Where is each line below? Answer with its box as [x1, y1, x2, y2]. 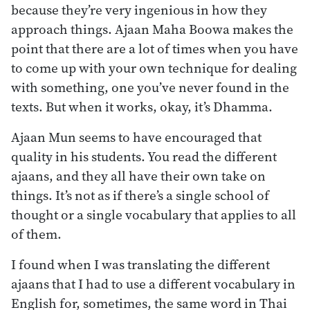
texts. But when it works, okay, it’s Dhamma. [11, 97, 273, 116]
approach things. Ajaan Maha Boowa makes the [11, 19, 293, 38]
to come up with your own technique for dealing [11, 58, 297, 77]
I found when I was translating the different [11, 255, 270, 273]
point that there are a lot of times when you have [11, 39, 298, 57]
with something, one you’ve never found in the [11, 77, 289, 96]
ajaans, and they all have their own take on [11, 166, 266, 185]
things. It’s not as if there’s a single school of [11, 185, 269, 204]
